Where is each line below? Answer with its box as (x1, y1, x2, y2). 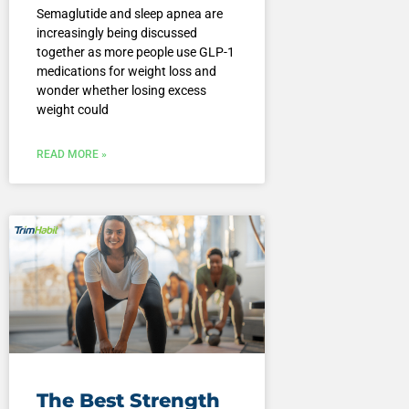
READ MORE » (36, 147, 107, 161)
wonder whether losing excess (36, 82, 206, 98)
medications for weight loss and (36, 63, 216, 79)
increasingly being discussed (36, 25, 197, 40)
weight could (36, 101, 109, 117)
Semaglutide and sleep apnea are (36, 5, 223, 21)
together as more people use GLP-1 (36, 44, 235, 59)
